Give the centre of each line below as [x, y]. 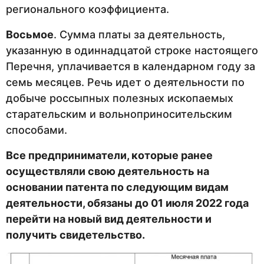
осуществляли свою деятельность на [108, 171]
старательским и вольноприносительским [119, 114]
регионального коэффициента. [88, 9]
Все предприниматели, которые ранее [109, 156]
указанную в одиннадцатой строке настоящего [132, 50]
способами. [37, 130]
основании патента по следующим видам [117, 187]
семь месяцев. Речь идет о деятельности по [125, 82]
